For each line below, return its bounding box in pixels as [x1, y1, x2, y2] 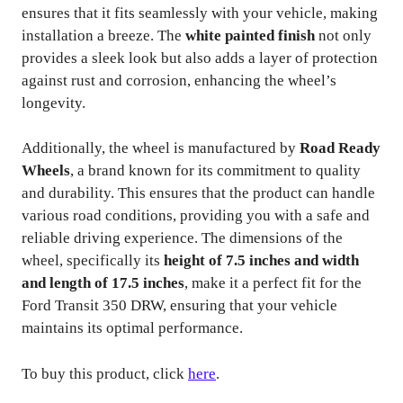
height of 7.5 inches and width [164, 252, 359, 269]
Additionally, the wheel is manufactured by [22, 139, 300, 157]
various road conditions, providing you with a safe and [22, 207, 370, 224]
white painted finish [185, 26, 315, 44]
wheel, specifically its [22, 252, 164, 269]
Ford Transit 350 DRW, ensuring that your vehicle [22, 297, 337, 314]
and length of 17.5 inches [22, 274, 184, 291]
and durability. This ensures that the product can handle [22, 184, 375, 201]
